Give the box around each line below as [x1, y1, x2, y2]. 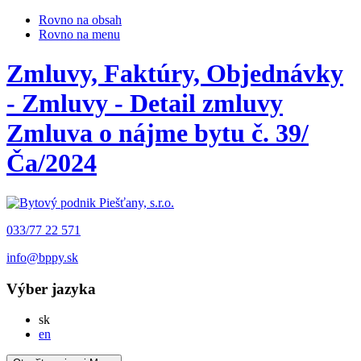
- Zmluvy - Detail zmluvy [6, 89, 283, 118]
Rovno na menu [39, 27, 120, 41]
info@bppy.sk [6, 250, 78, 264]
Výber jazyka [6, 280, 96, 297]
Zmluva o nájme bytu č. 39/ [6, 118, 309, 148]
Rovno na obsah [39, 13, 122, 27]
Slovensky [49, 312, 102, 326]
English [50, 326, 89, 341]
